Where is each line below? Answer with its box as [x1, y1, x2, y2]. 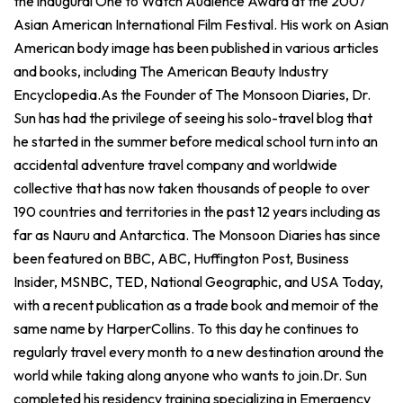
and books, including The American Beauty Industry [13, 61, 328, 80]
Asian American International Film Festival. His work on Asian [13, 14, 389, 33]
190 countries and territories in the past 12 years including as [13, 201, 381, 220]
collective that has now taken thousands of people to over [13, 178, 370, 197]
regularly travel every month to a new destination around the [13, 342, 384, 361]
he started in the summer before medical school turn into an [13, 131, 378, 150]
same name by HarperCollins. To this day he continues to [13, 318, 359, 337]
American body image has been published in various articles [13, 38, 379, 57]
